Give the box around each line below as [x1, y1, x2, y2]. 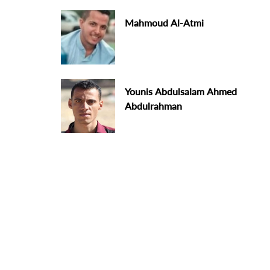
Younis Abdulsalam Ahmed [125, 86, 237, 97]
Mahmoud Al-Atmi [125, 17, 204, 28]
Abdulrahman [125, 100, 183, 111]
